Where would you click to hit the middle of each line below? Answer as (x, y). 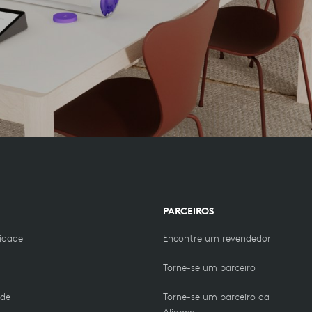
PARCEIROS (188, 211)
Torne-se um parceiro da (216, 296)
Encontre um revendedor (217, 238)
